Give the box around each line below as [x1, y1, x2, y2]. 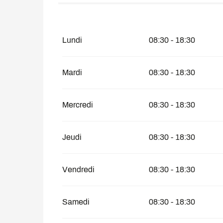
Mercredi [62, 100, 94, 109]
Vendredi [62, 165, 95, 174]
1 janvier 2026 [74, 9, 133, 18]
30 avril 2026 [142, 9, 195, 18]
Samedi [62, 197, 90, 206]
